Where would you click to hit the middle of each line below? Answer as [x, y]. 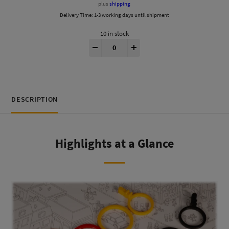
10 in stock [114, 33]
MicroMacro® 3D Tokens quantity [150, 42]
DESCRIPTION [35, 99]
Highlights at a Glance [114, 143]
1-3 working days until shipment [131, 15]
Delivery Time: [77, 15]
